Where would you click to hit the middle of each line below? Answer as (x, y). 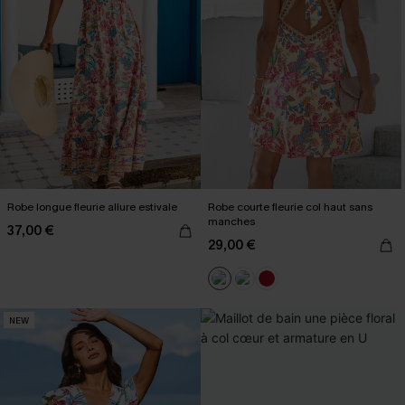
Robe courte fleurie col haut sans (290, 207)
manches (231, 221)
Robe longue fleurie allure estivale (92, 207)
